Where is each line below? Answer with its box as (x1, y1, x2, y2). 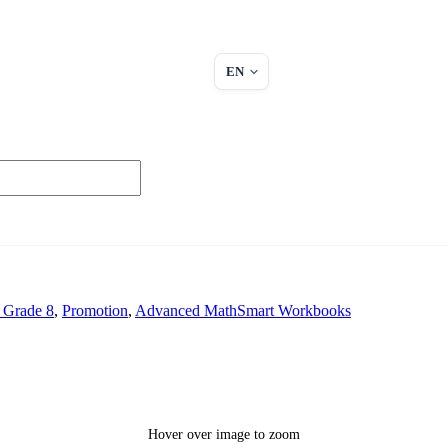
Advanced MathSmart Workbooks (135, 302, 351, 319)
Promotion (62, 302, 128, 319)
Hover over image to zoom (148, 427, 300, 442)
